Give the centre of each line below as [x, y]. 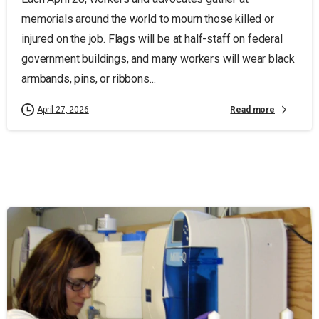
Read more [252, 109]
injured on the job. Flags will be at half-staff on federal [152, 39]
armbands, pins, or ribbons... [89, 79]
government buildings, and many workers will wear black [158, 59]
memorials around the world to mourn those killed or [148, 19]
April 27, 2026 [63, 110]
